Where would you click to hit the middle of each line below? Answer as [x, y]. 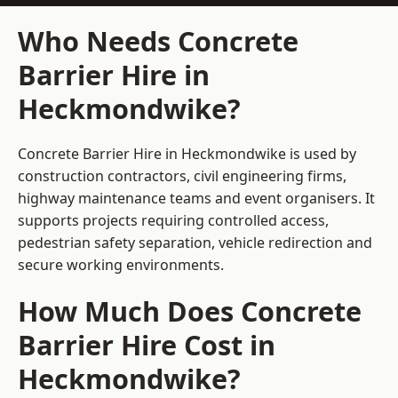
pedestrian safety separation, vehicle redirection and [195, 243]
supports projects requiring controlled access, [173, 221]
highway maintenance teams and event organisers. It [196, 199]
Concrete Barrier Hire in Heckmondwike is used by [187, 154]
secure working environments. [121, 265]
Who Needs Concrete [158, 41]
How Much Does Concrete [190, 311]
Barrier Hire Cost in [147, 345]
